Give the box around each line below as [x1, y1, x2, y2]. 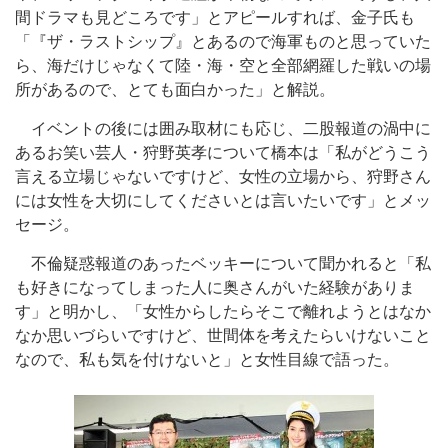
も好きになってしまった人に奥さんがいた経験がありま [15, 279, 415, 296]
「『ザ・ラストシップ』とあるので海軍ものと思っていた [15, 33, 431, 50]
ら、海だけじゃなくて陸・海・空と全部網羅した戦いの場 [15, 57, 431, 74]
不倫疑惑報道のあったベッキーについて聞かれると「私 [15, 255, 431, 272]
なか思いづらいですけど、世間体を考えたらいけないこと [15, 327, 431, 344]
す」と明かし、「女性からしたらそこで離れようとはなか [15, 303, 431, 320]
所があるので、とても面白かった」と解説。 [15, 81, 335, 98]
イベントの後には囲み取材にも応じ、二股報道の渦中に [15, 120, 431, 137]
